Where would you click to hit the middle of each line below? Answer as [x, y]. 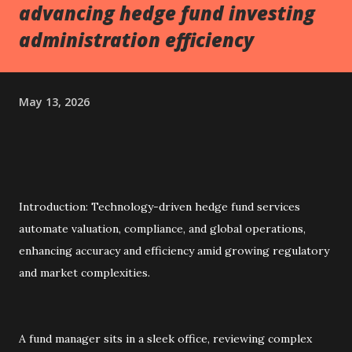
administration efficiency [136, 40]
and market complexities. [84, 273]
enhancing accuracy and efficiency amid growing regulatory [174, 251]
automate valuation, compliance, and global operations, [162, 229]
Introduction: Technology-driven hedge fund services [159, 207]
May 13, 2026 [54, 101]
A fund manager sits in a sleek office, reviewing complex [165, 339]
